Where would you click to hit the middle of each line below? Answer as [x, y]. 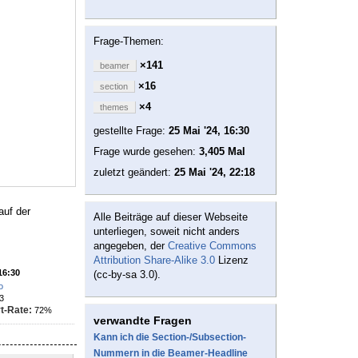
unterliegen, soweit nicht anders [167, 232]
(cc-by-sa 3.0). [127, 275]
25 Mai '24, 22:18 [215, 173]
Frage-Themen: [129, 42]
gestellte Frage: [131, 131]
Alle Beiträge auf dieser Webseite [171, 217]
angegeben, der [131, 246]
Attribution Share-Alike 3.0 [154, 261]
